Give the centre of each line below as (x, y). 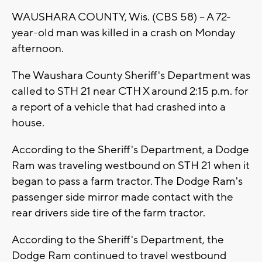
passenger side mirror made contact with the (123, 197)
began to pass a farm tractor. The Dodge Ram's (127, 182)
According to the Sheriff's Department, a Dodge (130, 150)
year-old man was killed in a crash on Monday (123, 33)
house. (28, 123)
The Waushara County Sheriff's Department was (131, 76)
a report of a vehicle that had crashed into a (119, 107)
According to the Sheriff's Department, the (118, 240)
